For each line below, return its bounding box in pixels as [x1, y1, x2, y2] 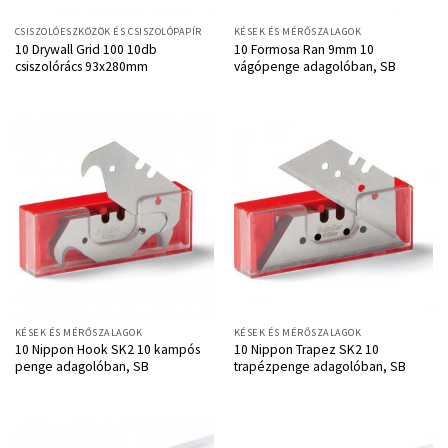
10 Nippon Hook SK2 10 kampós [14, 341, 200, 359]
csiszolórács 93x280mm [14, 57, 148, 75]
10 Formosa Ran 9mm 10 [233, 40, 374, 58]
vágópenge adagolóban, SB [233, 57, 396, 75]
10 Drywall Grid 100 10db [14, 40, 157, 58]
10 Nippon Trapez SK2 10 [233, 341, 379, 359]
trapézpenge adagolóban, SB [233, 358, 406, 376]
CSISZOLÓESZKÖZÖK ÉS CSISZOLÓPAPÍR [14, 25, 202, 39]
